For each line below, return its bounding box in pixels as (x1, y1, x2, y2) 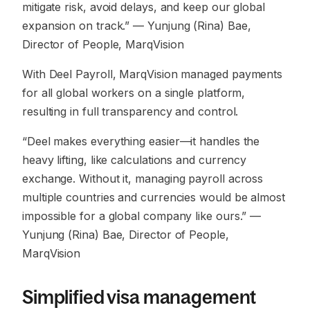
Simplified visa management (22, 286, 257, 308)
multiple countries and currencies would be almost (22, 190, 285, 204)
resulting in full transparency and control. (22, 104, 239, 118)
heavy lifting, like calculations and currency (22, 153, 247, 167)
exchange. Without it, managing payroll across (22, 172, 264, 185)
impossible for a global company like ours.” (22, 209, 247, 223)
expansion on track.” (22, 19, 130, 33)
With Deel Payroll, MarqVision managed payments (22, 67, 283, 81)
